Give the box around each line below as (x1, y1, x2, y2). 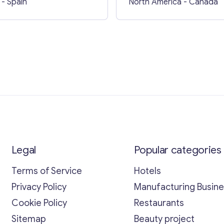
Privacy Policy (11, 181, 66, 192)
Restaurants (134, 197, 184, 208)
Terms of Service (11, 165, 82, 176)
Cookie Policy (11, 197, 67, 208)
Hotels (134, 165, 161, 176)
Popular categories (134, 143, 221, 156)
